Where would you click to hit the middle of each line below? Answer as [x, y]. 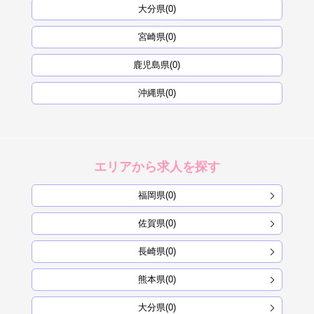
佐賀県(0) [157, 224]
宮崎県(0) [157, 37]
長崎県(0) [157, 252]
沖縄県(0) [157, 93]
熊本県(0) [157, 280]
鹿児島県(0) [157, 65]
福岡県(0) [157, 196]
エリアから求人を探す [157, 167]
